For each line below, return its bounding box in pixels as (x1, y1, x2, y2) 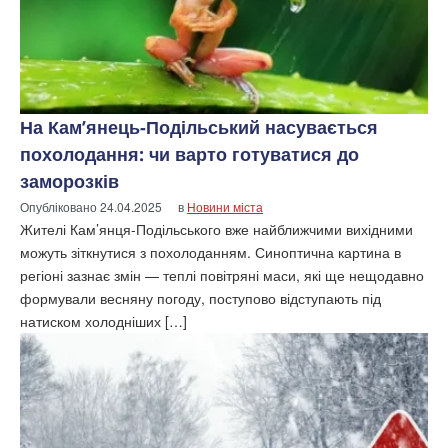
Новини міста (187, 197, 263, 215)
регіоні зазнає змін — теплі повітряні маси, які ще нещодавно (20, 264, 424, 285)
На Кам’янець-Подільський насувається (20, 114, 378, 139)
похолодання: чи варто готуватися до (20, 141, 359, 166)
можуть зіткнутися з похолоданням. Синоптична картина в (20, 241, 401, 262)
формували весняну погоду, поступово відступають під (20, 287, 381, 308)
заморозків (20, 168, 119, 193)
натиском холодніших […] (20, 310, 187, 331)
